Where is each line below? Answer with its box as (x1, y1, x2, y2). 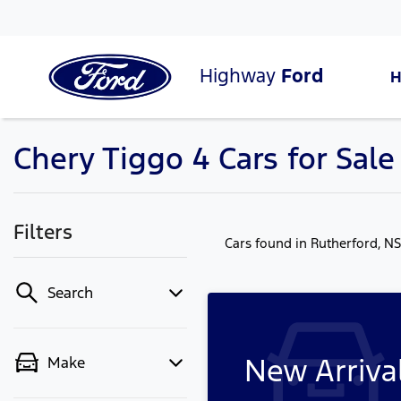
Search (47, 283, 93, 303)
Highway (200, 63, 281, 88)
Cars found (225, 235, 295, 252)
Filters (13, 219, 73, 244)
